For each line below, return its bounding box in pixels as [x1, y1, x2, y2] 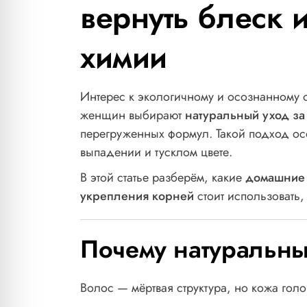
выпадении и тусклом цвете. [80, 143, 232, 162]
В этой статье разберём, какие [80, 169, 245, 187]
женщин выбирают [80, 106, 185, 125]
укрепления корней [80, 187, 194, 206]
